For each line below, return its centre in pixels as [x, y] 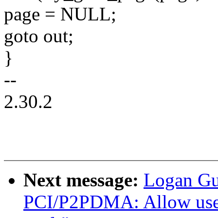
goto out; [39, 36]
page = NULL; [60, 14]
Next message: [83, 180]
